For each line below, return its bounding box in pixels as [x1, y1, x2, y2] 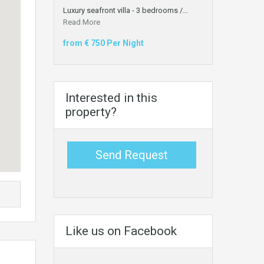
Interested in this [65, 90, 157, 105]
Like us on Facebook [65, 223, 177, 238]
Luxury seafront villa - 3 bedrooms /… [63, 5, 188, 15]
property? [65, 104, 117, 119]
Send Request [95, 147, 168, 162]
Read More [63, 17, 100, 27]
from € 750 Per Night [63, 38, 144, 48]
